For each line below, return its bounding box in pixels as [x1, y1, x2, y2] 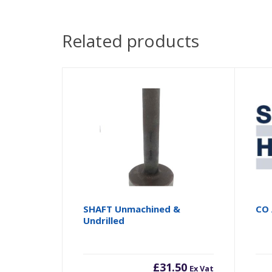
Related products [62, 29, 199, 52]
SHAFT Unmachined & [83, 202, 181, 215]
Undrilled [83, 214, 125, 226]
